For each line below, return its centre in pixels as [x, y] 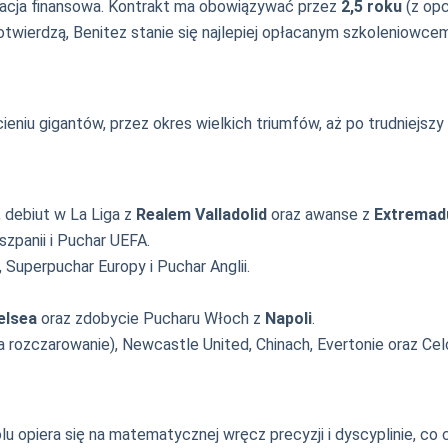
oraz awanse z [320, 214]
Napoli [288, 318]
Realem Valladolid [201, 214]
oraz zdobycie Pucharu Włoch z [151, 318]
